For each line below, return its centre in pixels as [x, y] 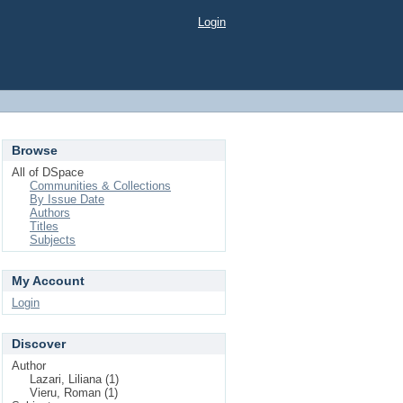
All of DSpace [48, 172]
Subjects [53, 240]
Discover [39, 344]
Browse [35, 150]
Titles [44, 226]
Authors [50, 213]
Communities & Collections [100, 186]
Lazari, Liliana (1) [74, 379]
